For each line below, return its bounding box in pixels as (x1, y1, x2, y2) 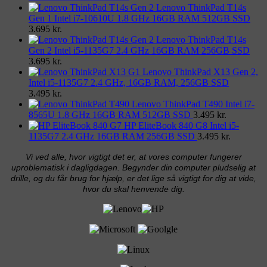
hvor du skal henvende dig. (82, 184, 185, 194)
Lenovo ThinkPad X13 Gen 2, (142, 66, 258, 77)
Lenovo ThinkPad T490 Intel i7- (132, 98, 254, 109)
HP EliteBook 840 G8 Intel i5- (124, 120, 239, 131)
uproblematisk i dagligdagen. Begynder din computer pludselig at (11, 162, 256, 172)
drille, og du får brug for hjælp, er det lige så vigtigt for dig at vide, (11, 173, 256, 183)
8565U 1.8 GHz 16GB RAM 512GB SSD (29, 109, 191, 120)
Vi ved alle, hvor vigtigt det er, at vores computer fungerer (25, 151, 242, 162)
